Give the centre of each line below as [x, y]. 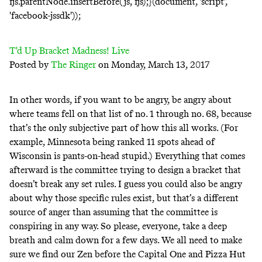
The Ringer [73, 64]
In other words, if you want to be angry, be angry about [120, 99]
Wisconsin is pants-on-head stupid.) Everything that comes [127, 156]
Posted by [30, 64]
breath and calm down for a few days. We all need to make [126, 240]
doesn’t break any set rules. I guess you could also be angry [126, 184]
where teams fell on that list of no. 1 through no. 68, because [130, 113]
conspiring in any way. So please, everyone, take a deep [118, 226]
